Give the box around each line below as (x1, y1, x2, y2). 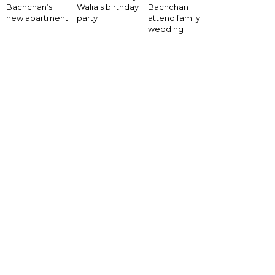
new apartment (6, 13, 68, 23)
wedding (147, 24, 184, 34)
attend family (147, 13, 200, 23)
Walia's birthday (77, 2, 139, 12)
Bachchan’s (6, 2, 52, 12)
